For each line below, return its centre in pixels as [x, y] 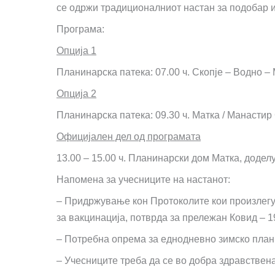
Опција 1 [76, 51]
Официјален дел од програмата [129, 137]
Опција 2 [76, 94]
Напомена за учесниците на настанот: [143, 180]
